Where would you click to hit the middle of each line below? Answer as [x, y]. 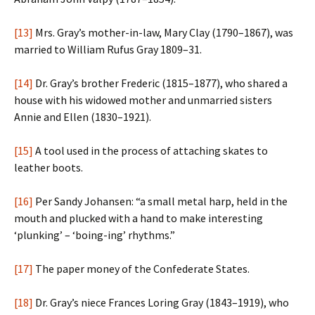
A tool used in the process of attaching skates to [150, 150]
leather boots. [49, 167]
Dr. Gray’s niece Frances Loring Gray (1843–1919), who [161, 302]
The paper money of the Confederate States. [141, 269]
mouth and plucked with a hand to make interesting [139, 218]
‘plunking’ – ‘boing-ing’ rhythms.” [95, 235]
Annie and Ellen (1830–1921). [83, 117]
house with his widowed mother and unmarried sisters [143, 100]
